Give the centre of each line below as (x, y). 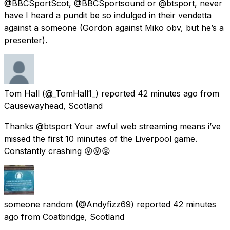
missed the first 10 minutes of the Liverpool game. (101, 138)
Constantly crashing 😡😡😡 (57, 151)
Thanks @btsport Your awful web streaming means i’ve (112, 126)
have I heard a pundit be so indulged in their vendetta (108, 15)
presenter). (26, 40)
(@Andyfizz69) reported (123, 204)
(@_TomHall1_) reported (89, 93)
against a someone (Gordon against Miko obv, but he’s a (114, 27)
